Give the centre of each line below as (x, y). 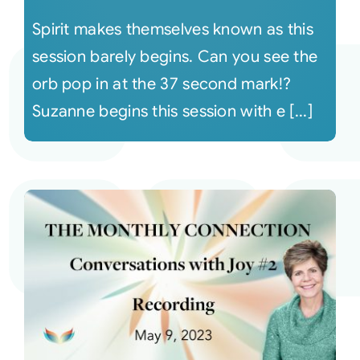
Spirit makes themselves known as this (173, 30)
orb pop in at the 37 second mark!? (162, 84)
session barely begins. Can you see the (175, 57)
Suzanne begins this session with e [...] (172, 112)
